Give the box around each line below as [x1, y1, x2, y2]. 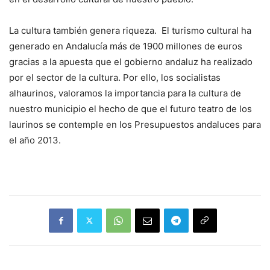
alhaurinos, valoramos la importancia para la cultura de [9, 87, 241, 99]
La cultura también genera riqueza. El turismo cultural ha [9, 24, 251, 36]
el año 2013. [9, 134, 61, 146]
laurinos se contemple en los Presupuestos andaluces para [9, 118, 261, 130]
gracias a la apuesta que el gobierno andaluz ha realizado [9, 55, 253, 67]
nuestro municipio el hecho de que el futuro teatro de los [9, 102, 252, 115]
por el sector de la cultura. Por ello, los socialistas [9, 71, 221, 83]
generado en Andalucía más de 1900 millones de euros [9, 40, 245, 52]
